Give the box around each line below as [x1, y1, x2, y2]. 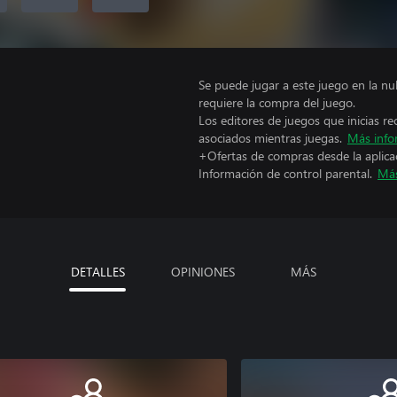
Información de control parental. [198, 165, 372, 182]
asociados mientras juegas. [198, 129, 342, 146]
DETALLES [70, 263, 125, 280]
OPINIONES [170, 263, 235, 280]
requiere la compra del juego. [198, 94, 355, 111]
